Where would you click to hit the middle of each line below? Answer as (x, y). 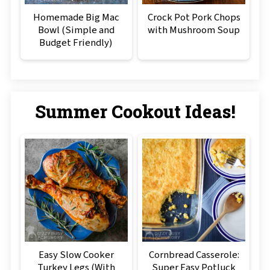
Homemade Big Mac (76, 18)
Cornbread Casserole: (194, 255)
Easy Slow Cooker (76, 255)
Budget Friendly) (76, 43)
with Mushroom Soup (194, 30)
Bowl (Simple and (76, 30)
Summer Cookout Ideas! (135, 112)
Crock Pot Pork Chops (194, 18)
